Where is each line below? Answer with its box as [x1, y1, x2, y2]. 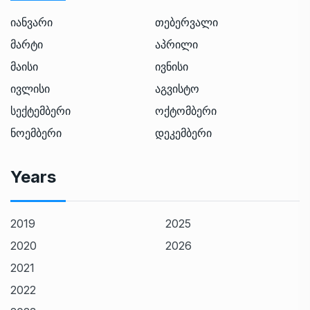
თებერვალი [155, 15, 218, 29]
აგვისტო [155, 82, 199, 95]
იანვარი [10, 15, 53, 29]
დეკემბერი [155, 126, 212, 140]
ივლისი [10, 82, 50, 95]
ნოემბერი [10, 126, 62, 140]
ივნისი [155, 60, 188, 73]
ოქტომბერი [155, 104, 217, 118]
